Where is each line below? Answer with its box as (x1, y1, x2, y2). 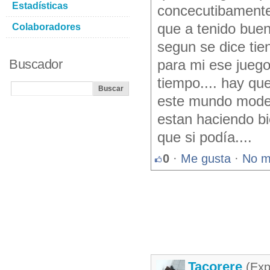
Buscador (9, 57, 62, 72)
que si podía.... (157, 130, 252, 145)
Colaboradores (12, 22, 81, 32)
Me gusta (181, 152, 231, 165)
